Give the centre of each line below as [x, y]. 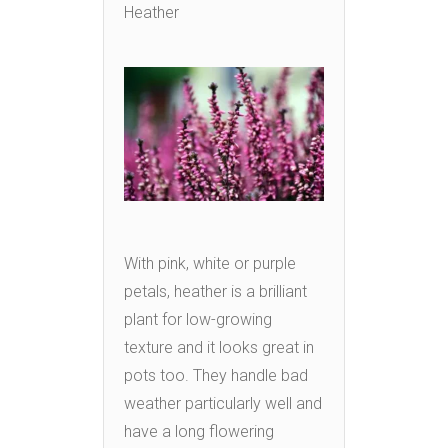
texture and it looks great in [219, 347]
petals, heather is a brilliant [215, 291]
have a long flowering [199, 431]
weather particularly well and [223, 403]
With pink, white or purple [210, 263]
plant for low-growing [198, 319]
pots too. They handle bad [216, 375]
